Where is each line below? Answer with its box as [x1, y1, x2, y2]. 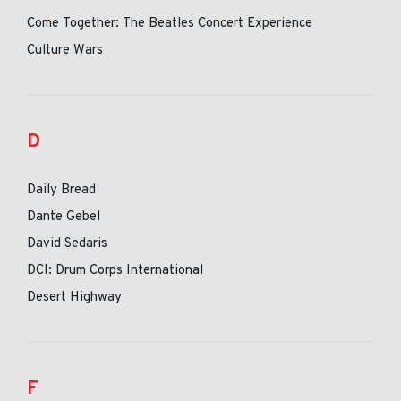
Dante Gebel [27, 209, 100, 226]
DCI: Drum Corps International [27, 262, 203, 279]
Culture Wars [27, 42, 103, 59]
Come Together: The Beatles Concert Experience [27, 15, 312, 32]
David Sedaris [27, 235, 107, 252]
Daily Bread [27, 182, 96, 199]
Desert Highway [27, 289, 122, 306]
